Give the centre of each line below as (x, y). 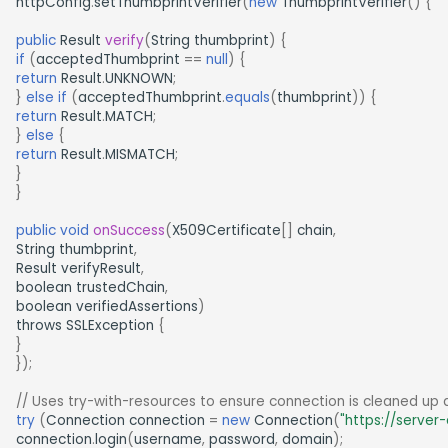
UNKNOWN (139, 78)
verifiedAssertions (137, 306)
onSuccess (129, 230)
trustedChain (120, 287)
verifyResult (101, 268)
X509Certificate (226, 230)
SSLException (110, 325)
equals (247, 97)
